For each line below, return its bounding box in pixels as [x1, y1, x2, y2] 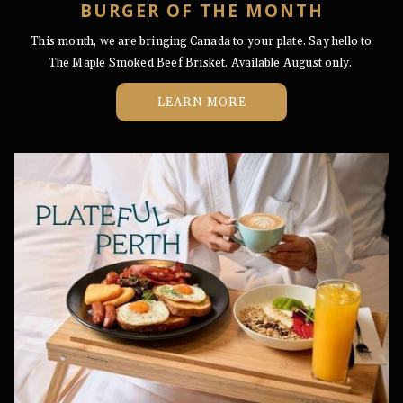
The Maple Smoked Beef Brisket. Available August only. [48, 56, 355, 70]
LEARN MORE [157, 94, 246, 111]
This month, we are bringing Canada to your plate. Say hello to [31, 34, 372, 49]
